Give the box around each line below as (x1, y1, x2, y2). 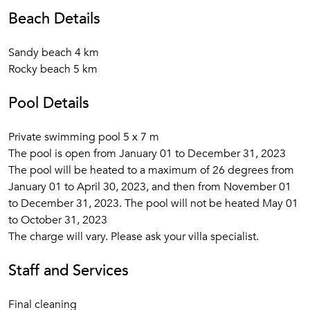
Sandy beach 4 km (8, 45, 99, 60)
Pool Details (8, 93, 89, 113)
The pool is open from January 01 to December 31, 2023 (8, 146, 286, 161)
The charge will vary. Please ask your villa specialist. (8, 229, 259, 244)
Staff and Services (8, 260, 129, 281)
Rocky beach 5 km (8, 62, 98, 77)
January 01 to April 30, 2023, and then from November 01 (8, 179, 291, 194)
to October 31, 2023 (8, 212, 107, 228)
